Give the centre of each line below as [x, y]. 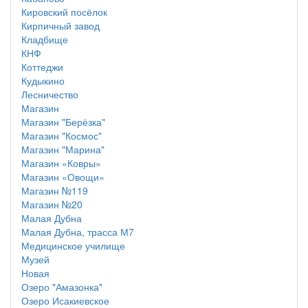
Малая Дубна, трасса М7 [78, 232]
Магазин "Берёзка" [63, 122]
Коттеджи [42, 67]
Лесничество [50, 94]
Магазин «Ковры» [61, 163]
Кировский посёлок [64, 12]
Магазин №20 [52, 204]
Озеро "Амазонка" [62, 287]
